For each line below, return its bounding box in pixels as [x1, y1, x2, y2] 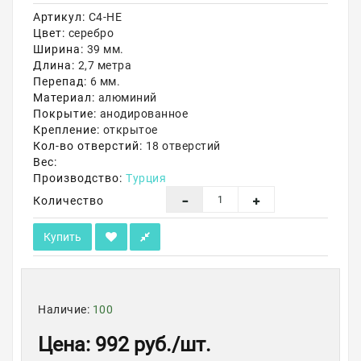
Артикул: [33, 10, 85, 23]
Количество [33, 194, 104, 207]
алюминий [95, 91, 157, 104]
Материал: [33, 91, 95, 104]
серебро [65, 27, 114, 39]
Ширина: [33, 43, 84, 56]
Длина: [33, 59, 75, 72]
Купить [44, 230, 81, 243]
